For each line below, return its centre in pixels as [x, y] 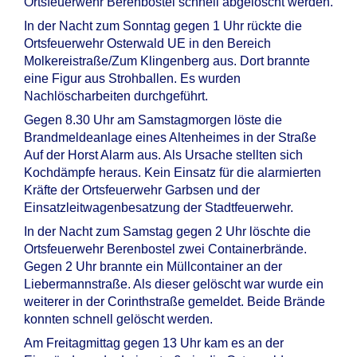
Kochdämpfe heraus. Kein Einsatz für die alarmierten [173, 173]
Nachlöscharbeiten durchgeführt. [116, 96]
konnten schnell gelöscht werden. [118, 319]
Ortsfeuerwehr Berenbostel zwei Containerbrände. [165, 249]
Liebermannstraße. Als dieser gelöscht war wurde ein [174, 284]
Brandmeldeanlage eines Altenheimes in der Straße [170, 137]
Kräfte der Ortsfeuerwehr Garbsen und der [142, 190]
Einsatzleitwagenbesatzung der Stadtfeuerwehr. [159, 208]
